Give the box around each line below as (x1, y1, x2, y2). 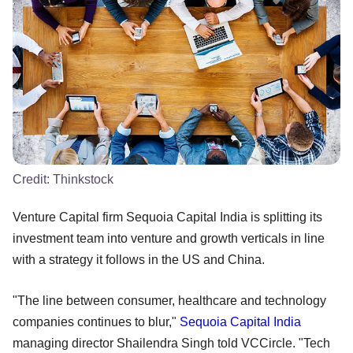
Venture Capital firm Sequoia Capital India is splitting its (13, 210, 322, 224)
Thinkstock (53, 172, 113, 186)
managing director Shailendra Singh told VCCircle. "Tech (13, 336, 330, 350)
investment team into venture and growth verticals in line (13, 231, 325, 245)
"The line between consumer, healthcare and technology (13, 293, 326, 307)
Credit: (13, 172, 53, 186)
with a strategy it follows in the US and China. (13, 252, 265, 266)
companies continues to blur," (13, 314, 180, 329)
